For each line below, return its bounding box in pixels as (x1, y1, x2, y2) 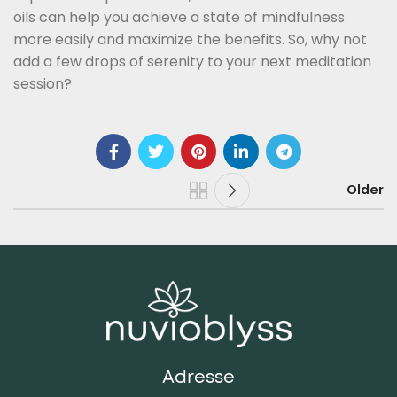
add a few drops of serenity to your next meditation (13, 51, 371, 72)
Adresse (162, 368, 235, 386)
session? (13, 73, 72, 94)
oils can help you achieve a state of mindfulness (13, 6, 345, 27)
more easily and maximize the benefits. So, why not (13, 28, 367, 50)
